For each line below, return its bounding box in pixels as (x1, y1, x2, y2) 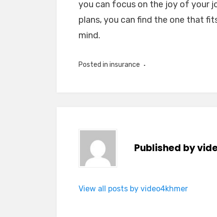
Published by (134, 141, 197, 155)
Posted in (78, 61, 109, 69)
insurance (109, 61, 140, 69)
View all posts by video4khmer (78, 184, 188, 194)
